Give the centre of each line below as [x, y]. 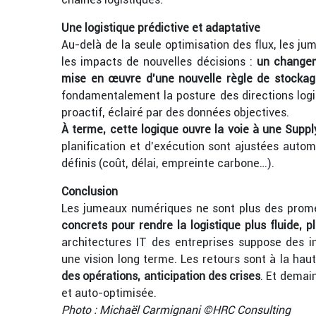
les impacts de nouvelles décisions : [159, 62]
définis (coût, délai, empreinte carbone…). [168, 163]
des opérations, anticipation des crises [161, 276]
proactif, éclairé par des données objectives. [175, 113]
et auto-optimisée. [109, 293]
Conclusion [90, 192]
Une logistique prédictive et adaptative [161, 28]
